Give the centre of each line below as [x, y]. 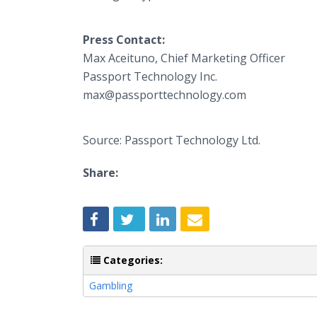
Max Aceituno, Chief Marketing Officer [184, 58]
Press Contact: [124, 40]
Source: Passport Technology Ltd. [172, 140]
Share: [100, 173]
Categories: [132, 260]
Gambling [111, 285]
